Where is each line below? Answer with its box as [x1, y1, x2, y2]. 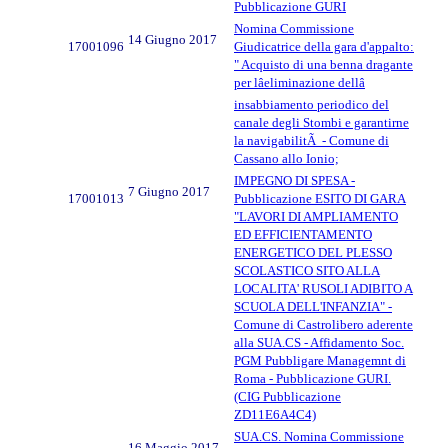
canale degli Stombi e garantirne [234, 114, 409, 130]
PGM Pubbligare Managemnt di [234, 352, 406, 368]
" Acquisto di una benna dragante [234, 56, 413, 72]
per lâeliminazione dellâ [234, 74, 365, 90]
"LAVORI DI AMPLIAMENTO [234, 208, 398, 224]
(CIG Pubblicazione [234, 388, 341, 404]
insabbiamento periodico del [234, 96, 389, 112]
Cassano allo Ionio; [234, 150, 339, 166]
